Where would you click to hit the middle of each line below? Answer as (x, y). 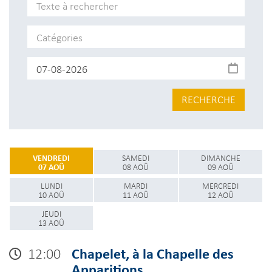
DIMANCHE (220, 158)
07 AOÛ (52, 167)
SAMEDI (136, 158)
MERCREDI (221, 185)
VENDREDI (52, 158)
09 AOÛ (220, 167)
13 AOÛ (52, 223)
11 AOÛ (136, 195)
